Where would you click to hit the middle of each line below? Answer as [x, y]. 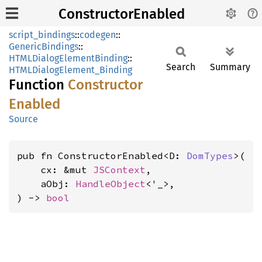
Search [181, 67]
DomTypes [210, 156]
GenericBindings [44, 46]
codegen [98, 35]
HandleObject [111, 184]
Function [38, 85]
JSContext [119, 170]
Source [23, 119]
